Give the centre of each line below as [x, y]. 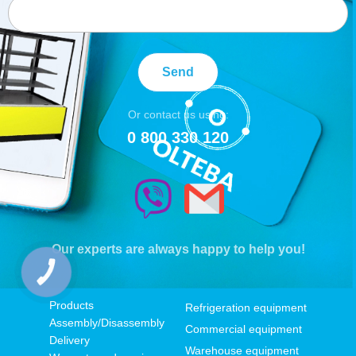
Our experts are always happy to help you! [178, 249]
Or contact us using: [178, 114]
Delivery [70, 340]
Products [72, 305]
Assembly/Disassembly [107, 323]
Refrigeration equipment [246, 308]
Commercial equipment [244, 329]
